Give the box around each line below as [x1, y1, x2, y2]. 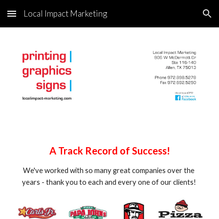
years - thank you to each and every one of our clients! [22, 178, 197, 186]
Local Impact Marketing [23, 8, 107, 19]
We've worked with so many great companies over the [23, 166, 195, 175]
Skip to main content [8, 14, 77, 22]
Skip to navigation [150, 14, 211, 22]
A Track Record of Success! [49, 145, 170, 156]
